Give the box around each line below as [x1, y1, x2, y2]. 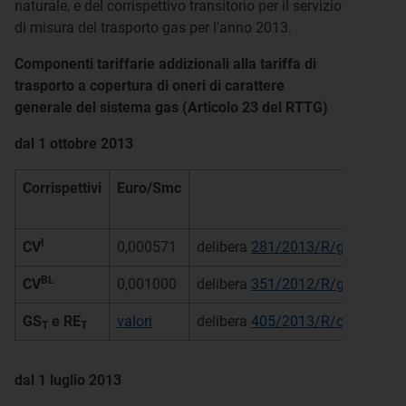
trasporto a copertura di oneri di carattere [14, 77, 285, 94]
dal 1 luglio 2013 [14, 372, 121, 389]
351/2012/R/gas [251, 275, 360, 293]
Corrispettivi [23, 179, 101, 197]
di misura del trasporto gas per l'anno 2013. [14, 19, 292, 36]
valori [117, 313, 152, 330]
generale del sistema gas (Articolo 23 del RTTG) [14, 99, 328, 116]
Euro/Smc [117, 179, 181, 197]
